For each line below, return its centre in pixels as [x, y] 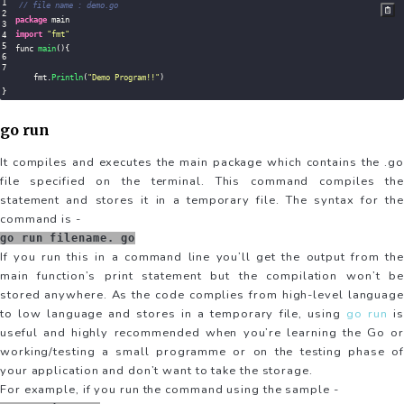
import [29, 35]
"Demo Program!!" [124, 78]
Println [67, 78]
